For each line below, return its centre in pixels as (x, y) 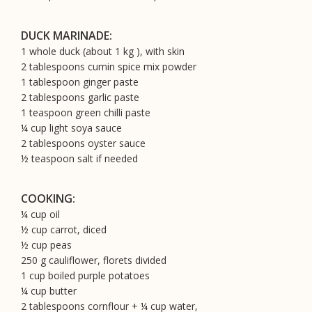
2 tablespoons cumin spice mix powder (109, 66)
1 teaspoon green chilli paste (86, 112)
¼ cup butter (49, 290)
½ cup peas (46, 244)
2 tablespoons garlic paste (80, 97)
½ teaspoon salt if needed (79, 158)
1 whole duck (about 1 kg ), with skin (103, 51)
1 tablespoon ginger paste (80, 81)
